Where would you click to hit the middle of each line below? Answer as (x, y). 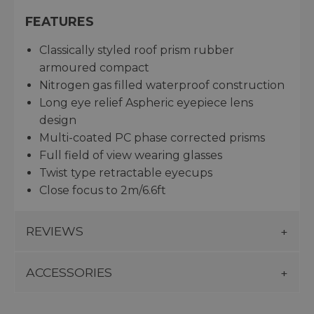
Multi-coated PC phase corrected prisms (152, 138)
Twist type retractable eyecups (126, 173)
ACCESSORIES (69, 273)
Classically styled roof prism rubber (137, 50)
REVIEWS (55, 231)
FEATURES (60, 22)
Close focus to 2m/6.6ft (103, 191)
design (58, 121)
